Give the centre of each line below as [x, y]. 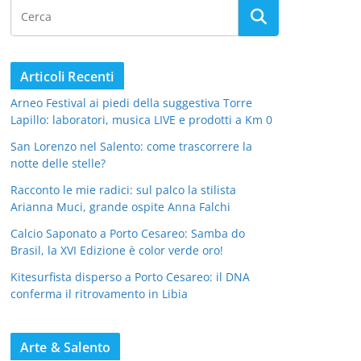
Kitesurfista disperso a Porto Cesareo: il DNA [130, 276]
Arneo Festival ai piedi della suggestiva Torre [131, 102]
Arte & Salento [66, 347]
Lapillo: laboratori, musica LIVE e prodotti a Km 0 [141, 119]
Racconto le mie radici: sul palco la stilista [123, 189]
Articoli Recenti [67, 76]
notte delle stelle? [58, 163]
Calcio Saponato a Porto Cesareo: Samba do [128, 233]
